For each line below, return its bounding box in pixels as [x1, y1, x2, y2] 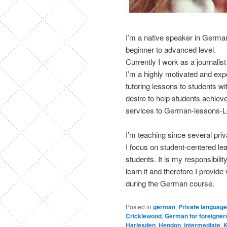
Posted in [126, 202, 152, 211]
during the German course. [126, 178, 214, 189]
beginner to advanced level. [126, 44, 216, 55]
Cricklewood [126, 211, 162, 220]
